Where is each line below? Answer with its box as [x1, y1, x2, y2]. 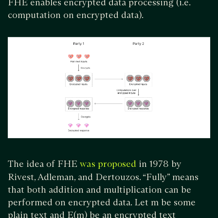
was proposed [80, 159, 136, 169]
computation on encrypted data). [8, 9, 145, 20]
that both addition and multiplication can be [8, 183, 191, 195]
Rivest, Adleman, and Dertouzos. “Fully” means [8, 171, 199, 182]
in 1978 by [136, 158, 181, 169]
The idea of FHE [8, 158, 80, 169]
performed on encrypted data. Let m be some [8, 196, 196, 208]
